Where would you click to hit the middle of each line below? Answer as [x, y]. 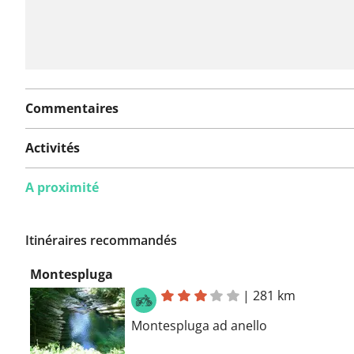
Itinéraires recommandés [101, 240]
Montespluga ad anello [199, 325]
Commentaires [72, 108]
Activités [53, 147]
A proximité [62, 187]
